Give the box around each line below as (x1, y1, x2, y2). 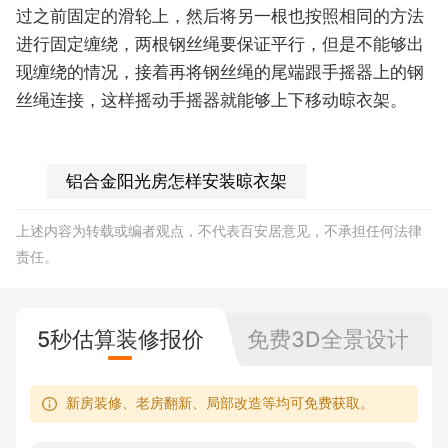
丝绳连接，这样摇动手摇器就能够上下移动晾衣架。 (16, 91, 407, 111)
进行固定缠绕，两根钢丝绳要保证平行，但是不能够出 (16, 35, 424, 55)
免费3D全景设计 (247, 325, 409, 352)
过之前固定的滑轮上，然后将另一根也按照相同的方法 (16, 7, 424, 27)
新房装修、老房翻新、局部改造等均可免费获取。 (66, 395, 375, 412)
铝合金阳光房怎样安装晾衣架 (66, 171, 288, 192)
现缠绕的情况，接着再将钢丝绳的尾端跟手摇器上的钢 (16, 63, 424, 83)
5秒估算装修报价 (36, 325, 204, 352)
